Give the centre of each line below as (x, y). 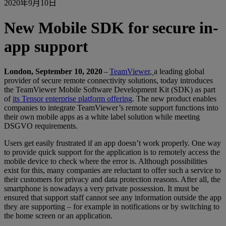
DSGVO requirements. (41, 126)
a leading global (179, 71)
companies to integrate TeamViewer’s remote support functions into (111, 107)
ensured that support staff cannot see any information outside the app (113, 197)
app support (46, 47)
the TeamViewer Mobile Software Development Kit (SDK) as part (110, 89)
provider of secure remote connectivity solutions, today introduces (108, 80)
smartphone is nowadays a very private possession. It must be (101, 188)
